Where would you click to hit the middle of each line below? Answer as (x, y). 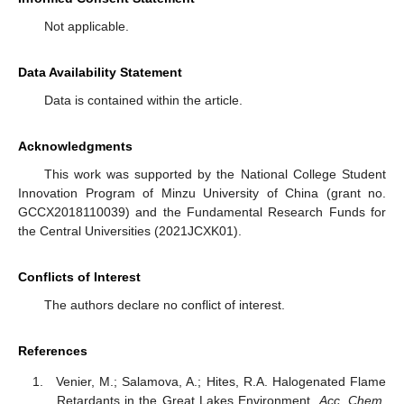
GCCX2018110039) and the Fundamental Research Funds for (202, 211)
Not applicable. (86, 26)
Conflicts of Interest (79, 276)
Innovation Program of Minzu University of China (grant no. (202, 193)
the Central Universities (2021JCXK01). (130, 230)
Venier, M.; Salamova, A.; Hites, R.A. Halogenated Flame (221, 382)
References (53, 350)
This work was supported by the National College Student (215, 174)
